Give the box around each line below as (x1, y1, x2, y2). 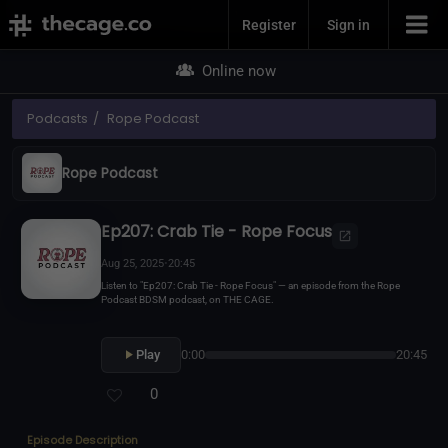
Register (241, 16, 296, 33)
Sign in (327, 16, 370, 33)
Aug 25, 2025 (100, 257, 164, 271)
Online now (197, 62, 276, 80)
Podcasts (27, 108, 88, 128)
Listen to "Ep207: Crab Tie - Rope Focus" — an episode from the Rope (100, 280, 400, 292)
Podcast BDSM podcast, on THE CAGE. (100, 294, 274, 306)
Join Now (182, 5, 266, 30)
